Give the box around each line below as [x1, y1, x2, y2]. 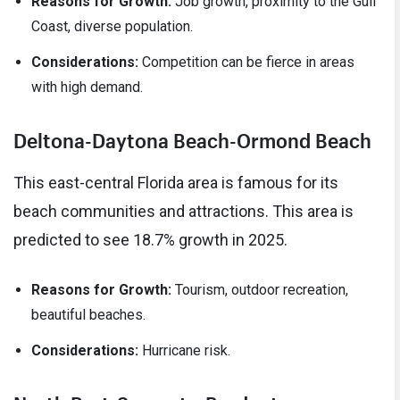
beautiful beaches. [31, 305, 146, 323]
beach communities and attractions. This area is [13, 201, 354, 221]
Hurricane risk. [138, 341, 230, 359]
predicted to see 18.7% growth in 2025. [13, 229, 287, 249]
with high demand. [31, 79, 143, 96]
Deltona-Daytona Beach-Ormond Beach [13, 122, 371, 154]
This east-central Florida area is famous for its [13, 172, 338, 192]
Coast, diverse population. [31, 18, 193, 36]
